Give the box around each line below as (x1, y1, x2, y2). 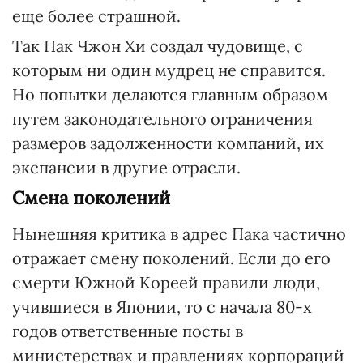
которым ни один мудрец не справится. (12, 60, 326, 80)
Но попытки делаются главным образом (12, 84, 328, 105)
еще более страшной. (12, 6, 181, 26)
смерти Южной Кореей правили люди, (12, 272, 320, 293)
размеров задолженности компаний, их (12, 133, 324, 153)
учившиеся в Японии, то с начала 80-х (12, 297, 312, 317)
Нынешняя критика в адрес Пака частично (12, 224, 346, 244)
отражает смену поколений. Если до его (12, 248, 331, 268)
